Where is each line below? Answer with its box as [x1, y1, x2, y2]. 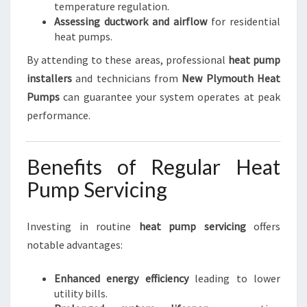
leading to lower [188, 271, 281, 285]
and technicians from [72, 71, 182, 85]
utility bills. [54, 286, 108, 300]
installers [27, 71, 72, 85]
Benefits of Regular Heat [27, 154, 280, 179]
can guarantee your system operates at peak [60, 90, 280, 103]
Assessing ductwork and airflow [54, 14, 207, 28]
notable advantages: [27, 238, 123, 251]
